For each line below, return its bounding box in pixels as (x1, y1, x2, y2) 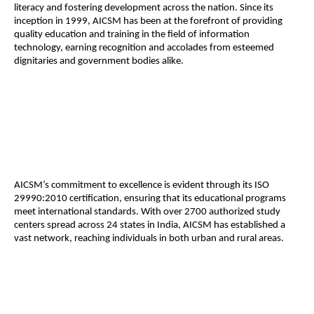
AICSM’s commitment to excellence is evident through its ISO (14, 179, 269, 191)
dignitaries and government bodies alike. (14, 56, 184, 67)
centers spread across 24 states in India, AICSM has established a (14, 219, 285, 231)
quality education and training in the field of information (14, 29, 250, 41)
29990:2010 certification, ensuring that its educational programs (14, 193, 286, 204)
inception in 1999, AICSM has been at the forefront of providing (14, 16, 282, 27)
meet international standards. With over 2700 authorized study (14, 206, 280, 217)
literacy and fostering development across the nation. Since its (14, 3, 273, 14)
